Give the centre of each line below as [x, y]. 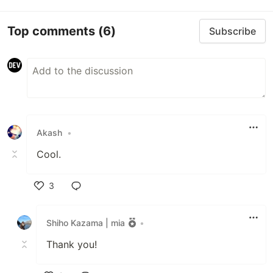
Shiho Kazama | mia [86, 222]
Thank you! [72, 244]
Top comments [53, 31]
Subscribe [232, 31]
